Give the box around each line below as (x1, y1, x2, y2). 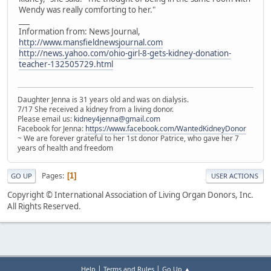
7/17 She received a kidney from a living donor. (18, 104, 174, 115)
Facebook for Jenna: (18, 123, 85, 134)
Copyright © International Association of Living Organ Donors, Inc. (7, 189, 253, 201)
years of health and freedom (18, 143, 113, 154)
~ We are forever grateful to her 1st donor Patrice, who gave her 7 (18, 133, 239, 144)
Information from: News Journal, (19, 26, 140, 38)
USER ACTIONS (211, 171, 258, 181)
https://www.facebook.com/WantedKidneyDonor (85, 123, 246, 134)
